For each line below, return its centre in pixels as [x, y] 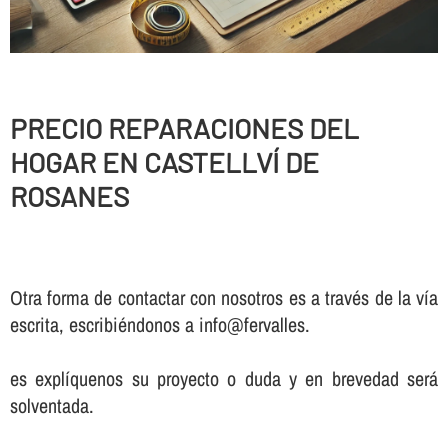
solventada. [51, 406]
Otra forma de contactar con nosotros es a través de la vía [224, 298]
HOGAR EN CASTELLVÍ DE [164, 161]
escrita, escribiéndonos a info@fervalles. [159, 325]
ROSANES [69, 195]
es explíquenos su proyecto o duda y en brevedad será [224, 379]
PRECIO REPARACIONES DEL [184, 127]
